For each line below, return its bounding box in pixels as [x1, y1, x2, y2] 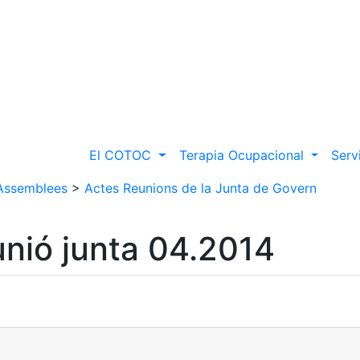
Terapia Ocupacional [178, 147, 308, 164]
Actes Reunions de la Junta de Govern [84, 180, 317, 197]
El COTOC [88, 147, 155, 164]
